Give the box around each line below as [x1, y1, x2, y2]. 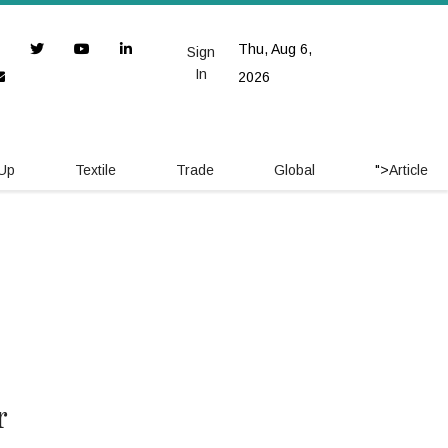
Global [274, 162, 315, 178]
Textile [75, 162, 116, 178]
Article [389, 162, 428, 178]
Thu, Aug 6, [237, 41, 312, 57]
